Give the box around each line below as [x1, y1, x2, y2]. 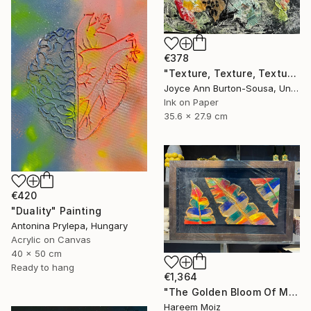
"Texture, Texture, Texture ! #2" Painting [287, 67, 296, 79]
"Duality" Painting [11, 205, 101, 217]
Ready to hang [11, 262, 74, 274]
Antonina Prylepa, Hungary [11, 220, 128, 232]
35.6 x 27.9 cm [164, 110, 228, 121]
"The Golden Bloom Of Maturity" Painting [288, 285, 298, 298]
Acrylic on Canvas [11, 234, 91, 246]
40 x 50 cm [11, 248, 62, 260]
